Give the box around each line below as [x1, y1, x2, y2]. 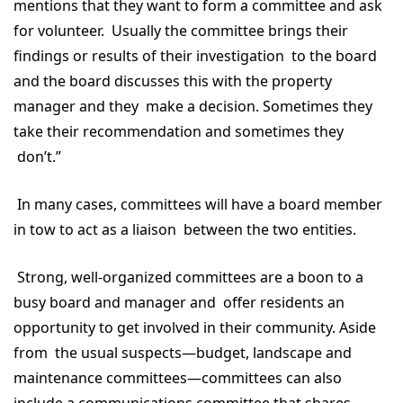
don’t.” [13, 147, 68, 166]
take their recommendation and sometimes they [13, 121, 344, 141]
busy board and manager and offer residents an [13, 292, 345, 312]
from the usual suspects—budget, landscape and [13, 343, 352, 363]
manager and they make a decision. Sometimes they [13, 96, 372, 116]
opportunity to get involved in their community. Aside [13, 318, 376, 337]
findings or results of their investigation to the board [13, 46, 377, 66]
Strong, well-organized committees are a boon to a [13, 267, 363, 287]
